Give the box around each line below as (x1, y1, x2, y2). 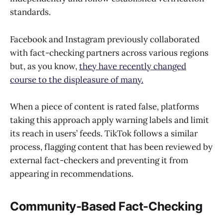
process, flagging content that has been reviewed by (10, 141, 213, 152)
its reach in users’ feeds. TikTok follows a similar (10, 127, 198, 139)
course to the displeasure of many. (10, 74, 143, 85)
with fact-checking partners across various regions (10, 47, 209, 58)
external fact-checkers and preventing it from (10, 154, 188, 166)
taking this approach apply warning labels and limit (10, 114, 209, 125)
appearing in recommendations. (10, 168, 133, 179)
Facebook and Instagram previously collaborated (10, 33, 200, 45)
